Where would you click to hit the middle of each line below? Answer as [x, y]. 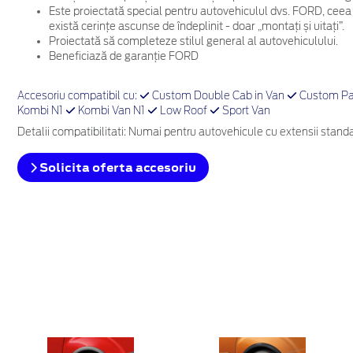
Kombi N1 [41, 112]
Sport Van [245, 112]
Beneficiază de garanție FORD [123, 57]
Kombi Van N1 [111, 112]
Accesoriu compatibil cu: [78, 97]
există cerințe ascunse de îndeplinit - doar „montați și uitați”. [196, 27]
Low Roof [183, 112]
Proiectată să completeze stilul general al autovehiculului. [193, 42]
